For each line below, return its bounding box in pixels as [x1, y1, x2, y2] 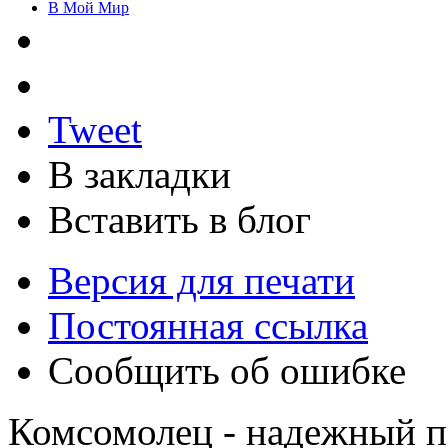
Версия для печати [48, 258, 355, 302]
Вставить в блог [48, 197, 311, 241]
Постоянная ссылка [48, 303, 368, 347]
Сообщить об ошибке [48, 348, 406, 392]
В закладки [48, 152, 231, 196]
